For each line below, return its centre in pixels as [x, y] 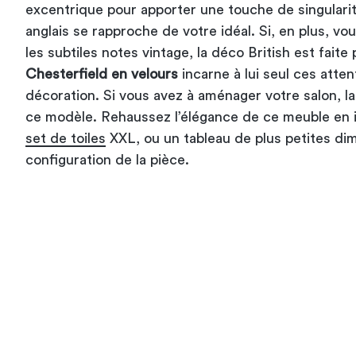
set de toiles [66, 138]
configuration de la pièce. [107, 159]
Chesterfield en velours [102, 74]
